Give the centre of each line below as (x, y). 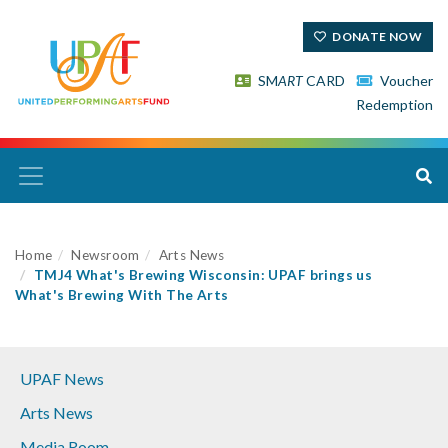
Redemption (394, 104)
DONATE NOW (376, 36)
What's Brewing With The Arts (122, 295)
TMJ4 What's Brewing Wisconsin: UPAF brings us (203, 275)
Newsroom (105, 255)
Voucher (404, 80)
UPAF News (62, 379)
